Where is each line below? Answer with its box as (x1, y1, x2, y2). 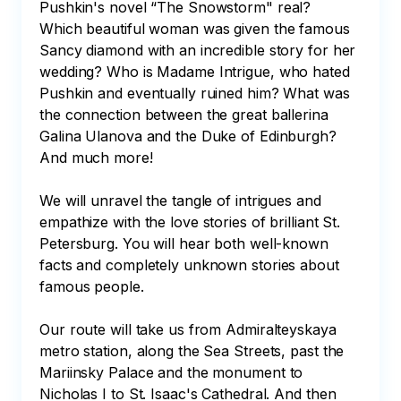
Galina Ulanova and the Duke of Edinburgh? (39, 127, 341, 145)
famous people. (39, 277, 144, 295)
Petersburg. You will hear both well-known (39, 235, 333, 252)
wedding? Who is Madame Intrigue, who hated (39, 63, 354, 81)
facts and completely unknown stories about (39, 256, 344, 274)
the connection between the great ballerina (39, 106, 333, 124)
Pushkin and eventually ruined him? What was (39, 84, 354, 102)
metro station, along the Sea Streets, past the (39, 342, 349, 360)
